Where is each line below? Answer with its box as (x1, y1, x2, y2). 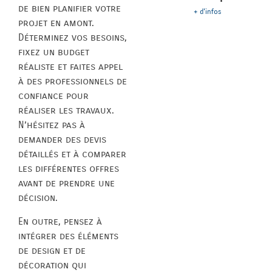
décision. (18, 192, 58, 204)
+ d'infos (194, 7, 222, 16)
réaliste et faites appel (18, 61, 123, 73)
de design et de (18, 244, 86, 256)
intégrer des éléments (18, 229, 118, 242)
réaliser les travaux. (18, 104, 114, 117)
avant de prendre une (18, 177, 115, 189)
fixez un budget (18, 46, 89, 58)
